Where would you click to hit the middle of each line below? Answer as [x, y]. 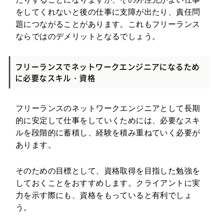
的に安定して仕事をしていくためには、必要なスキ [108, 121]
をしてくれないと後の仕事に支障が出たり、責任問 [108, 12]
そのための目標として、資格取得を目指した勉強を [108, 171]
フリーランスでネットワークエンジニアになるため [107, 67]
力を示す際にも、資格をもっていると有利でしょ [104, 196]
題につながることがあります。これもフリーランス [108, 24]
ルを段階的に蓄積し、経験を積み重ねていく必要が [108, 133]
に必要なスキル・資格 [55, 78]
